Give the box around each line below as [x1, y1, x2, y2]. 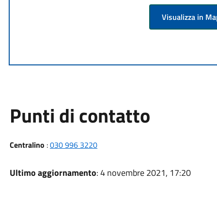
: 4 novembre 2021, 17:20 [96, 166, 191, 179]
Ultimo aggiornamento [9, 166, 96, 179]
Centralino [9, 139, 45, 151]
